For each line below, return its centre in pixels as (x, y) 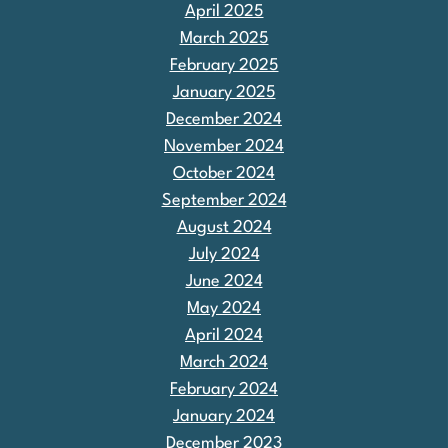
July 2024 (224, 254)
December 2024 (224, 119)
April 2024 (224, 335)
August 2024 (224, 227)
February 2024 (224, 389)
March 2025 (224, 38)
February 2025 (224, 65)
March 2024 (224, 362)
